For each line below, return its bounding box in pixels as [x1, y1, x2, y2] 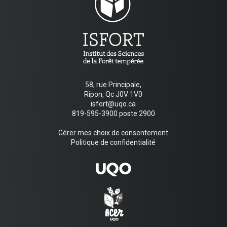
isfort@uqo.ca [91, 99, 136, 108]
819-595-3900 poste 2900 [71, 109, 155, 118]
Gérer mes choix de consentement [58, 128, 169, 137]
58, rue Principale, [85, 80, 142, 89]
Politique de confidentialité [71, 138, 156, 146]
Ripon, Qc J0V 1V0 [84, 90, 143, 98]
